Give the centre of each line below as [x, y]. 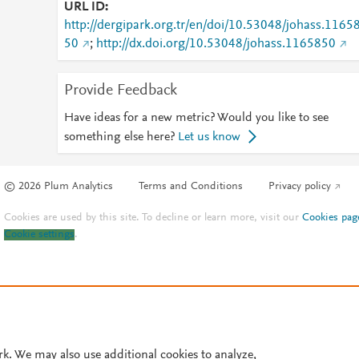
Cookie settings [40, 235]
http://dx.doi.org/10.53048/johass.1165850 [216, 44]
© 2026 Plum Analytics [59, 187]
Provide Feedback [120, 91]
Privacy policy [300, 187]
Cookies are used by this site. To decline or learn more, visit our [153, 218]
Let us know [209, 137]
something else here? [119, 137]
